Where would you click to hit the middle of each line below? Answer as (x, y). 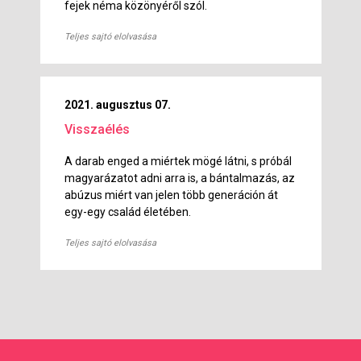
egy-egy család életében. (128, 212)
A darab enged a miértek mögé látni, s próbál (178, 162)
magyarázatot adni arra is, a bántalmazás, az (180, 178)
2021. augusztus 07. (118, 105)
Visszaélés (98, 130)
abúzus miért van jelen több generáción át (172, 195)
